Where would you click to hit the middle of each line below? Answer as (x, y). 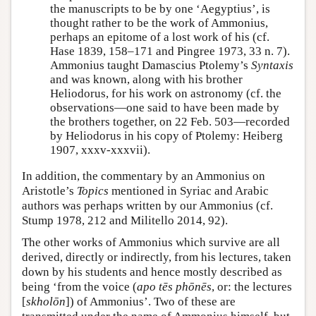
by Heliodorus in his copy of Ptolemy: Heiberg (166, 135)
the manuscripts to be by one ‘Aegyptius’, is (160, 8)
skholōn (46, 302)
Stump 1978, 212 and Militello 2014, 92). (125, 221)
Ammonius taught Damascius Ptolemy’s (151, 65)
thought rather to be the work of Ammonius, (159, 23)
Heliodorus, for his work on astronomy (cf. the (166, 93)
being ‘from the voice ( (79, 287)
